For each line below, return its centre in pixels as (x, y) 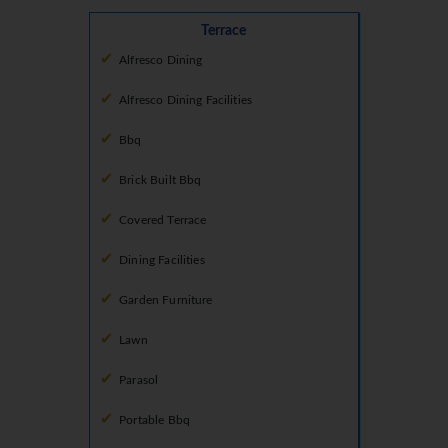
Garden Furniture (166, 300)
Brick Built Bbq (160, 180)
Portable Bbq (154, 420)
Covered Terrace (163, 220)
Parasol (139, 380)
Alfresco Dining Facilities (186, 100)
